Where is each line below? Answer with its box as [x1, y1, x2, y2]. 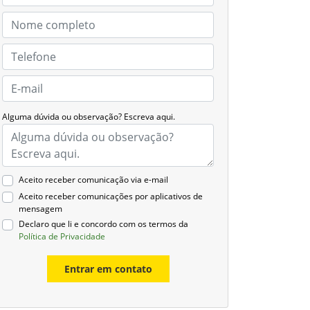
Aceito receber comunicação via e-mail [19, 173, 168, 185]
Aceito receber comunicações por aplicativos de [19, 190, 203, 202]
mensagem [19, 202, 62, 215]
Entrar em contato [64, 262, 152, 275]
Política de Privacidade [19, 230, 105, 242]
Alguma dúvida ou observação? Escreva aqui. [2, 111, 175, 122]
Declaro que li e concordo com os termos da [19, 217, 188, 230]
